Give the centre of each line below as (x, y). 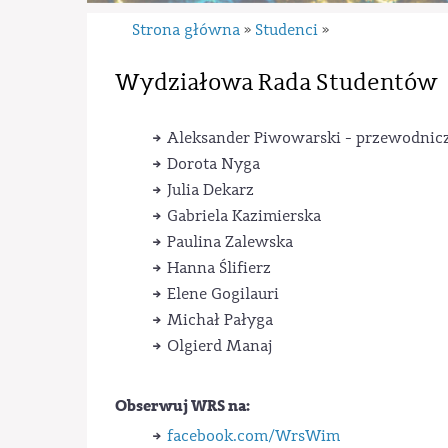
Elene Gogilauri (222, 293)
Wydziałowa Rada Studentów (276, 82)
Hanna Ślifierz (218, 267)
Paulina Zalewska (231, 241)
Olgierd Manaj (221, 345)
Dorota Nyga (213, 163)
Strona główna (186, 30)
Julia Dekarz (210, 189)
